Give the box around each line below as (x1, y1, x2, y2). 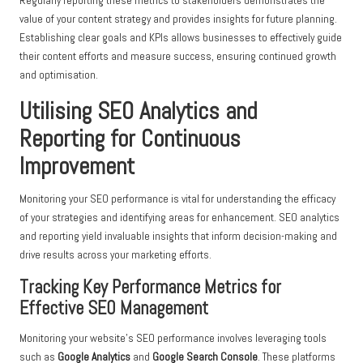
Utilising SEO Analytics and (19, 96, 257, 126)
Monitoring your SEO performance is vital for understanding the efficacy (19, 192, 335, 207)
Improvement (19, 152, 135, 181)
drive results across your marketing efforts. (19, 248, 211, 263)
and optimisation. (19, 68, 98, 83)
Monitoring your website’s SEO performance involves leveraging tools (19, 331, 327, 346)
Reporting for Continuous (19, 124, 241, 154)
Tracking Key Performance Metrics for (19, 275, 281, 300)
